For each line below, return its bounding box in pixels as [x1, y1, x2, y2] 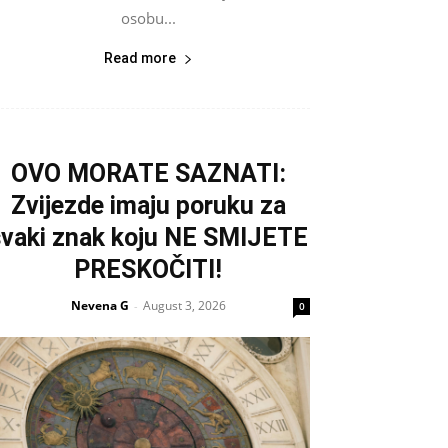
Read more [103, 50, 176, 67]
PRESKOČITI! [74, 255, 222, 285]
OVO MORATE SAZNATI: [10, 159, 286, 189]
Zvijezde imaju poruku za [10, 191, 286, 221]
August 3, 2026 [142, 297, 226, 315]
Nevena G [70, 297, 129, 315]
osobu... [120, 8, 176, 29]
